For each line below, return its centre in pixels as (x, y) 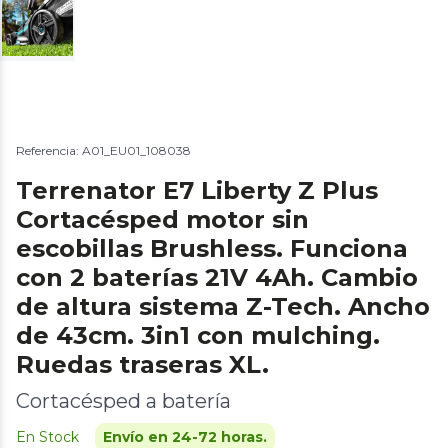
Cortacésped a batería (123, 401)
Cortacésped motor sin (162, 220)
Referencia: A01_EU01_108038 (103, 151)
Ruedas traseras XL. (142, 365)
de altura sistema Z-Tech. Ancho (223, 307)
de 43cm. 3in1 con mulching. (198, 336)
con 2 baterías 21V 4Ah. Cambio (217, 278)
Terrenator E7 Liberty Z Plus (197, 191)
